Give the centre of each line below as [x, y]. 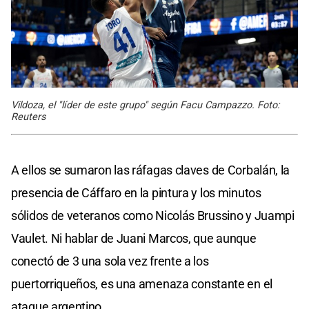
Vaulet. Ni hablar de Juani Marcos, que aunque [134, 238]
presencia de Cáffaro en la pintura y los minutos [136, 192]
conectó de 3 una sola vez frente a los [110, 261]
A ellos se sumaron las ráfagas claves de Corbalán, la [151, 170]
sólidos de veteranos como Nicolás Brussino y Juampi [153, 215]
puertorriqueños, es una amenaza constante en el [142, 283]
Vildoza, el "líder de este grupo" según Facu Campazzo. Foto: [145, 105]
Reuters [28, 117]
